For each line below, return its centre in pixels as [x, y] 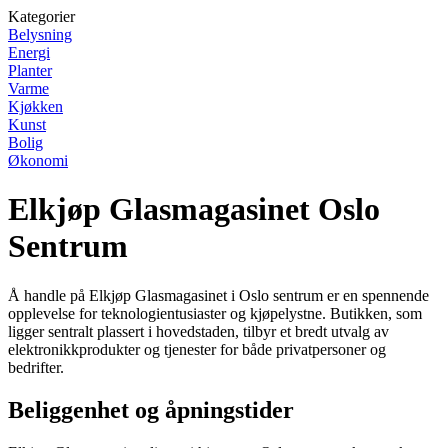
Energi [29, 52]
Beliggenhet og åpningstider [151, 409]
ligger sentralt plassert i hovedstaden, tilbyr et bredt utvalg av [198, 331]
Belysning [40, 34]
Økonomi [38, 160]
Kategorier [41, 16]
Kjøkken [35, 106]
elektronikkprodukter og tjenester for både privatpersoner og [197, 349]
